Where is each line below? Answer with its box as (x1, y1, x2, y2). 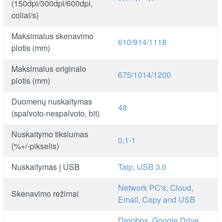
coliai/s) (11, 9, 39, 21)
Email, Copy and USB (118, 193, 196, 205)
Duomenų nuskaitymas (11, 95, 93, 107)
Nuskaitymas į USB (11, 161, 80, 172)
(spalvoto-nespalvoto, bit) (11, 107, 100, 119)
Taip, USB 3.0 (118, 161, 167, 172)
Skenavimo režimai (11, 187, 79, 199)
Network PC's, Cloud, (118, 181, 194, 193)
